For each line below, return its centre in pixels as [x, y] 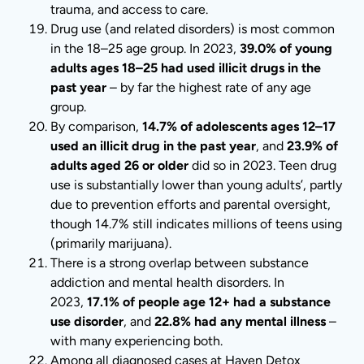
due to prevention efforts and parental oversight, [191, 205]
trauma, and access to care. [130, 10]
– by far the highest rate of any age [209, 88]
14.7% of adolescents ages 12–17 [239, 127]
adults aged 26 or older [120, 166]
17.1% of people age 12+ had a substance [209, 302]
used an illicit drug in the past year [154, 146]
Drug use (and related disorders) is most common [193, 29]
